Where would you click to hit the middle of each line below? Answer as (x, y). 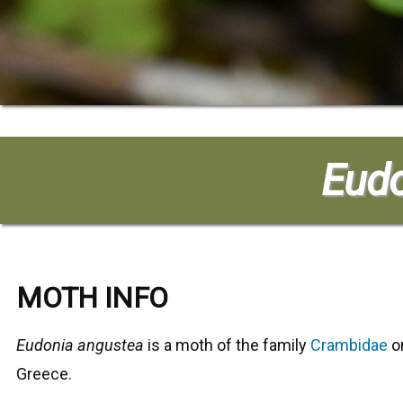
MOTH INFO (92, 298)
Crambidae (349, 345)
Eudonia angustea (81, 345)
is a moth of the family (229, 345)
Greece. (45, 374)
